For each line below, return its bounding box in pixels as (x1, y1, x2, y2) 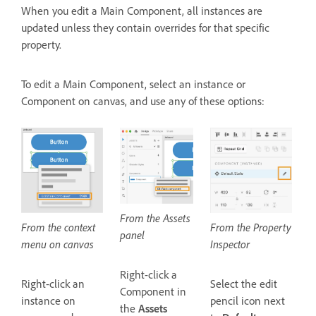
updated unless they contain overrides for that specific (21, 20, 269, 35)
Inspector (210, 236, 250, 251)
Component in (120, 284, 187, 299)
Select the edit (210, 276, 278, 291)
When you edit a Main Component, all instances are (21, 4, 262, 18)
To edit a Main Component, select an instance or (21, 77, 245, 92)
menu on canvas (21, 236, 94, 251)
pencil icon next (210, 293, 286, 308)
